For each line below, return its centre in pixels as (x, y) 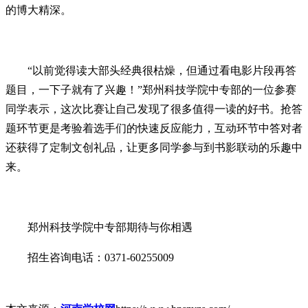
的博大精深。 (38, 10)
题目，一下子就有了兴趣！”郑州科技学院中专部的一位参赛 (151, 89)
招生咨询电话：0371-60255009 (101, 257)
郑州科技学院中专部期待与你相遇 (110, 227)
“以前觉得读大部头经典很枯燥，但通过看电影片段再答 (162, 70)
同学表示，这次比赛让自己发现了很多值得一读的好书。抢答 (154, 109)
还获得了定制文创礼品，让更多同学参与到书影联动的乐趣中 (154, 147)
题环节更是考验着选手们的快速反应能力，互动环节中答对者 (154, 128)
